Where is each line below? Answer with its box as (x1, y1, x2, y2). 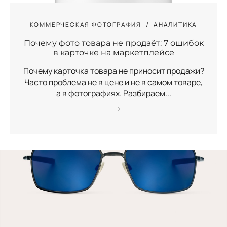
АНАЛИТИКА (154, 20, 198, 29)
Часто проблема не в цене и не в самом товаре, (24, 77, 203, 88)
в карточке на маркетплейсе (53, 48, 174, 58)
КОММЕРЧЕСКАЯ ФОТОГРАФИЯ (29, 20, 142, 29)
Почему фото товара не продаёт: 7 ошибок (23, 38, 204, 48)
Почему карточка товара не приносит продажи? (23, 65, 204, 77)
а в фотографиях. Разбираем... (56, 88, 171, 99)
